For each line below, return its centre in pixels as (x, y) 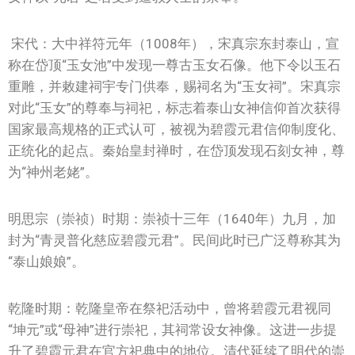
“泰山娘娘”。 (46, 261)
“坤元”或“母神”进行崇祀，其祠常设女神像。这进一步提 (172, 330)
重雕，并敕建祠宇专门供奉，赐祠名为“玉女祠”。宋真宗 (174, 86)
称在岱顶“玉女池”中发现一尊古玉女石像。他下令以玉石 (174, 65)
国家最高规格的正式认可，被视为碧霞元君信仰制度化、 (176, 129)
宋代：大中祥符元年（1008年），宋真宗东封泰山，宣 (174, 44)
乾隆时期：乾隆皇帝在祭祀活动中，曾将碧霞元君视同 (170, 308)
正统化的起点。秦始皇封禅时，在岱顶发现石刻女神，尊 (176, 151)
